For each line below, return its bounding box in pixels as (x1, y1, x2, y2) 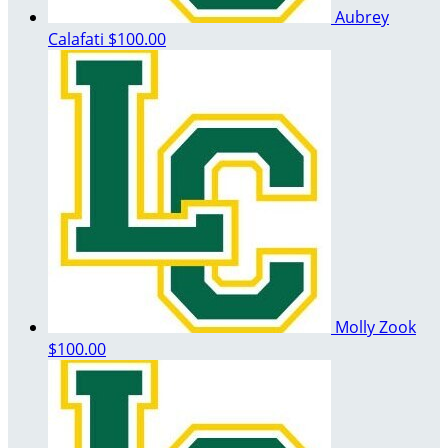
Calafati (48, 28, 108, 51)
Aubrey (335, 6, 389, 29)
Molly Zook (335, 316, 416, 339)
